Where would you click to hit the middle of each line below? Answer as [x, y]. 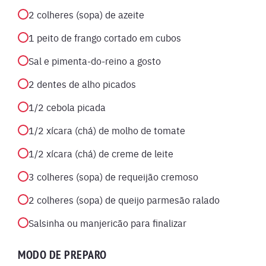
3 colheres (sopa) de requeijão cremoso [113, 176]
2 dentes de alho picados [82, 84]
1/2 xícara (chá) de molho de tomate [107, 130]
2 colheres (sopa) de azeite [86, 14]
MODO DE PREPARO [62, 255]
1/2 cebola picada [67, 107]
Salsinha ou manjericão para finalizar [107, 223]
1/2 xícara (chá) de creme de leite [101, 153]
